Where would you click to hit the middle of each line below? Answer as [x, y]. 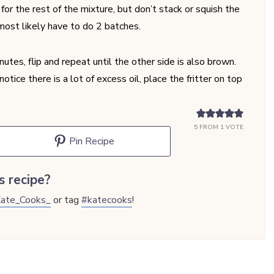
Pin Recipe [91, 141]
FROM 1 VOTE [220, 127]
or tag [66, 200]
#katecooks [107, 200]
